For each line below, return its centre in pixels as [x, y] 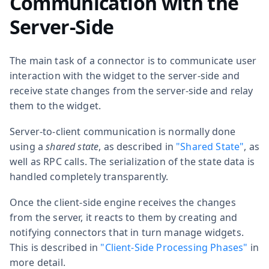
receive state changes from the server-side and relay [131, 90]
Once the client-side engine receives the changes [123, 202]
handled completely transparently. [89, 176]
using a [28, 146]
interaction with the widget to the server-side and [125, 75]
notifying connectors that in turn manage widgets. [127, 232]
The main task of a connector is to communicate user [133, 60]
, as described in [138, 146]
